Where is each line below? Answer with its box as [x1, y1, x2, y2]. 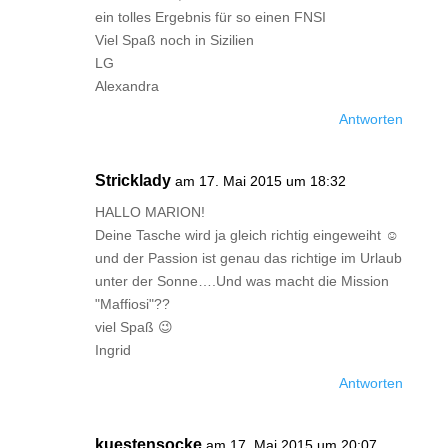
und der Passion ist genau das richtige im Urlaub [94, 250, 402, 266]
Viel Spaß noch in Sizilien [94, 32, 254, 48]
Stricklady [94, 172, 171, 189]
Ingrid [94, 342, 131, 358]
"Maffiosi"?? [94, 296, 170, 312]
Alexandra [94, 78, 159, 94]
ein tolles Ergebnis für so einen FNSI [94, 9, 326, 25]
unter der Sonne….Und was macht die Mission [94, 273, 389, 289]
